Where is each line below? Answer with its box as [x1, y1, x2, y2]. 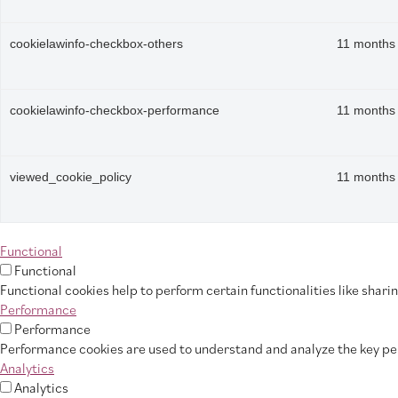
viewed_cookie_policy [10, 171, 131, 184]
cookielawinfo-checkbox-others [10, 37, 183, 51]
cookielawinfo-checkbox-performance [10, 104, 219, 117]
